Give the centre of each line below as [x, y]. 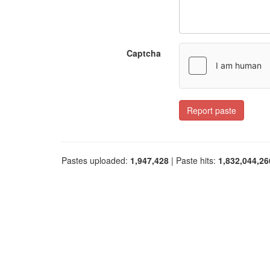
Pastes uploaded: [96, 160]
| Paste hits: [193, 160]
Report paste [212, 110]
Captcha [144, 53]
